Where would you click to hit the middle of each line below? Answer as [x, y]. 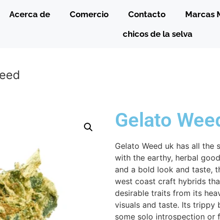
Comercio [89, 14]
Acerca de [30, 14]
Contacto [147, 14]
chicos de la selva [158, 34]
